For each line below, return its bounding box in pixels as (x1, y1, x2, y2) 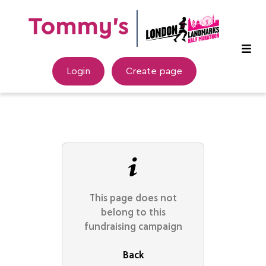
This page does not (89, 191, 177, 204)
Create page (125, 66, 182, 76)
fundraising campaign (84, 220, 182, 233)
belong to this (100, 205, 166, 218)
